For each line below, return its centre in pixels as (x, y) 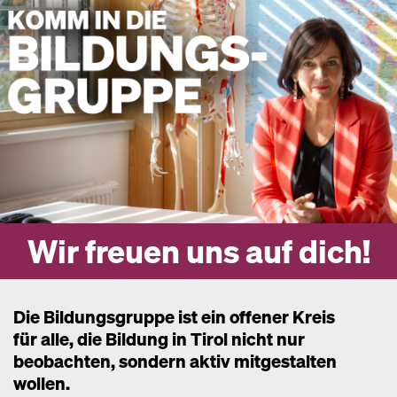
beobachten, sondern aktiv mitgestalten (175, 361)
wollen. (42, 383)
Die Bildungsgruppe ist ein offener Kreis (174, 317)
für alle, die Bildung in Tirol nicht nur (159, 339)
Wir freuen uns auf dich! (198, 251)
